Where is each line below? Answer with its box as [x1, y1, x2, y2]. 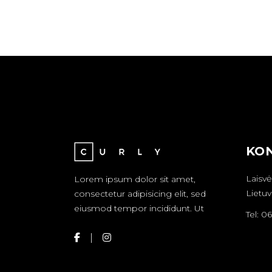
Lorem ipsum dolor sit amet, [74, 174, 195, 185]
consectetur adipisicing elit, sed [74, 188, 206, 199]
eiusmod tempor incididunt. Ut [74, 203, 204, 214]
